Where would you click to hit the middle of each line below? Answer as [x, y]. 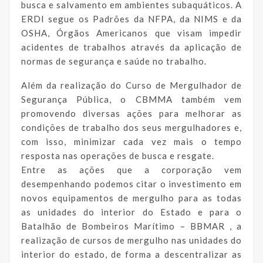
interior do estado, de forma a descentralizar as [131, 254]
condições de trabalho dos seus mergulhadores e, [131, 127]
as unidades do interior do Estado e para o [131, 212]
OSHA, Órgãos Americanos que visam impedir [131, 33]
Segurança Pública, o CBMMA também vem [131, 99]
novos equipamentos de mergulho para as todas [131, 198]
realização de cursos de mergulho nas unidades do [131, 240]
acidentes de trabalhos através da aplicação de [131, 47]
